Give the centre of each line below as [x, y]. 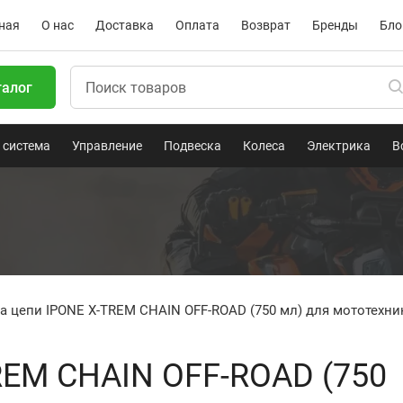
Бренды [335, 25]
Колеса [264, 146]
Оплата [197, 25]
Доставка [125, 25]
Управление [107, 146]
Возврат [266, 25]
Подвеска [193, 146]
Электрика [339, 146]
